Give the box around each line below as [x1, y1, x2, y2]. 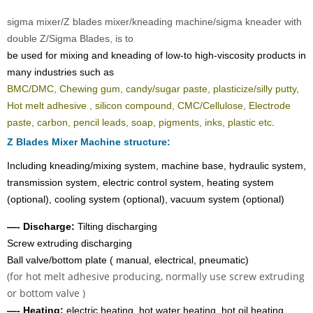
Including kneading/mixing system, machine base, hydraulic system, [7, 160, 306, 172]
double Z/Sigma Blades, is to [7, 33, 136, 45]
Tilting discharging [78, 221, 157, 233]
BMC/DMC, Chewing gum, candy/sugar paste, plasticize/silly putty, [7, 83, 299, 95]
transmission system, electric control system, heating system [7, 177, 274, 189]
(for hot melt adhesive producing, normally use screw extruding [7, 270, 305, 284]
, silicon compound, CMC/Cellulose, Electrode [89, 100, 291, 112]
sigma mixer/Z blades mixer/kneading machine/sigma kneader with [7, 16, 302, 28]
